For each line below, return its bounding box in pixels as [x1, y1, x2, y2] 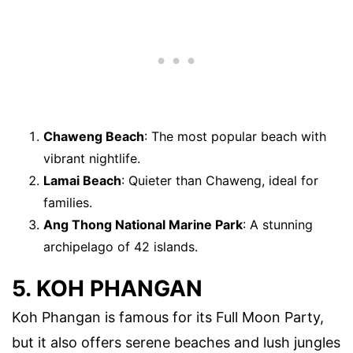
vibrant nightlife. [43, 150, 140, 166]
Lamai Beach [43, 172, 121, 188]
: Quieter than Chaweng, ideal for [121, 172, 318, 188]
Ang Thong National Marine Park [43, 216, 243, 232]
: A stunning [243, 216, 313, 232]
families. [43, 194, 92, 210]
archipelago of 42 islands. [43, 238, 198, 255]
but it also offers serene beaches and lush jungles [12, 334, 340, 351]
